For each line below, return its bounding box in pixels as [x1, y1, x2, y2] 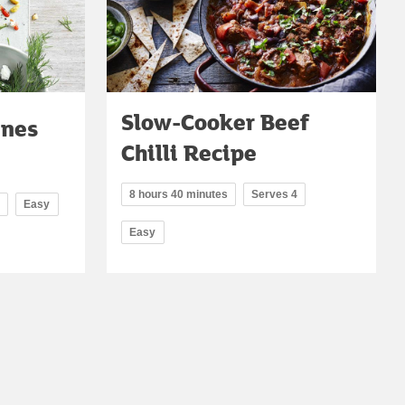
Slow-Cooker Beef [121, 106, 309, 138]
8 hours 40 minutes [129, 188, 228, 202]
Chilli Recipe [121, 137, 257, 169]
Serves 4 [251, 188, 297, 202]
